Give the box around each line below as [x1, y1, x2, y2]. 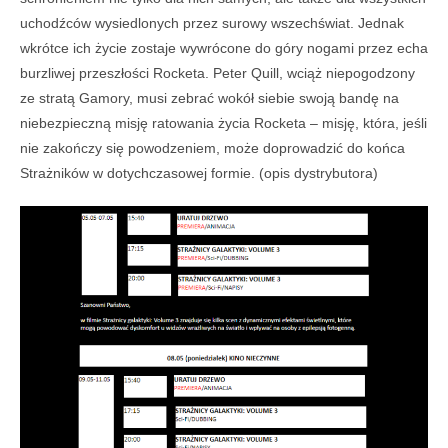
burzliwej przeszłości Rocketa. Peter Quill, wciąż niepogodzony [20, 64, 415, 81]
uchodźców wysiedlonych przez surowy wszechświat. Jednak [20, 14, 404, 31]
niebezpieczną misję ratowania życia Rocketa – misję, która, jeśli [20, 114, 427, 131]
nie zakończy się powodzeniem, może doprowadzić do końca [20, 139, 405, 156]
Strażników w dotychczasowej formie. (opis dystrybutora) [20, 164, 378, 181]
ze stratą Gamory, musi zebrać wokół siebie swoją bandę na [20, 89, 399, 106]
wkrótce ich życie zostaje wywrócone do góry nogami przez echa [20, 39, 428, 56]
